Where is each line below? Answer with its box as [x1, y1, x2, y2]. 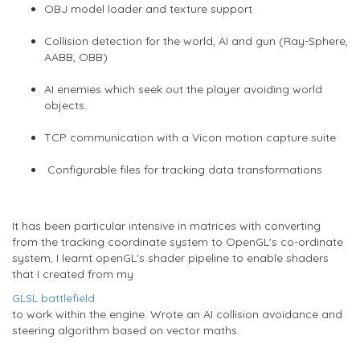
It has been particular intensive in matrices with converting [12, 218, 321, 233]
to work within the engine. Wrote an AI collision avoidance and [12, 306, 342, 321]
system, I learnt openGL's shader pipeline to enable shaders [12, 250, 329, 265]
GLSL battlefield [12, 290, 95, 305]
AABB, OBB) [44, 49, 108, 64]
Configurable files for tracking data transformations [44, 162, 322, 177]
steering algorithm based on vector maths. [12, 322, 239, 337]
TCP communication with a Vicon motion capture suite [44, 129, 336, 145]
